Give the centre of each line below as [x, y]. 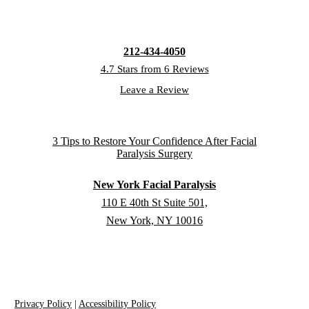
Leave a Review [154, 90]
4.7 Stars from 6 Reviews [154, 69]
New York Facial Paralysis [154, 185]
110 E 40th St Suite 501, [154, 203]
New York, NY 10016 [154, 221]
